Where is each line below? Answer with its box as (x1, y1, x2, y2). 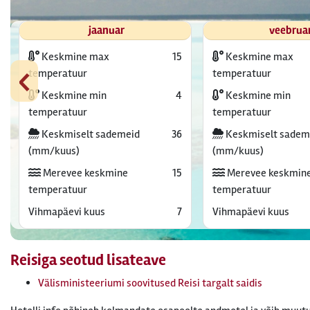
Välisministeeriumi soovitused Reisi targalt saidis (38, 276, 262, 290)
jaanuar (89, 24, 125, 37)
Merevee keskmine (40, 166, 128, 180)
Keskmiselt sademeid (39, 127, 140, 141)
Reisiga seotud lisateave (10, 250, 166, 270)
